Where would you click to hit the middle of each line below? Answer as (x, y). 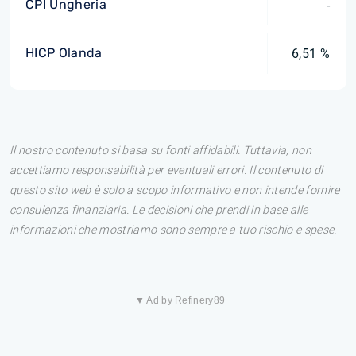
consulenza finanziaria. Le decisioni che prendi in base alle (159, 210)
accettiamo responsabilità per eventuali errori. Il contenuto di (166, 170)
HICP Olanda (64, 53)
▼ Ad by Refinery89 (180, 300)
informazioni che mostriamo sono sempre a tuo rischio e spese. (173, 230)
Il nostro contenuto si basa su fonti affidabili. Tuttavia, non (161, 151)
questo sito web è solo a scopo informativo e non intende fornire (175, 190)
